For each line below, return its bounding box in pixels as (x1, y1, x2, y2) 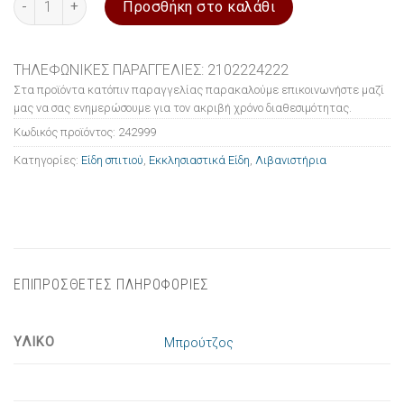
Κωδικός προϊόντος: (14, 124, 118, 139)
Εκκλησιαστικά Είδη (149, 152, 250, 167)
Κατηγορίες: (14, 152, 81, 167)
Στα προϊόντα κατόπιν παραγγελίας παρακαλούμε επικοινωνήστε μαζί (14, 82, 384, 96)
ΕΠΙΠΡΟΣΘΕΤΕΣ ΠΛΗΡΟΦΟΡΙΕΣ (14, 276, 210, 294)
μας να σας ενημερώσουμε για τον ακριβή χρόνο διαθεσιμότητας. (14, 100, 352, 115)
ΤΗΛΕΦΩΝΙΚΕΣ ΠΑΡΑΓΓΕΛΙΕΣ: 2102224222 (14, 60, 289, 78)
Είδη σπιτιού (81, 152, 143, 167)
